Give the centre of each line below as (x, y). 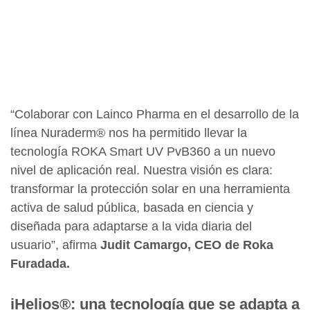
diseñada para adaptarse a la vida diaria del (131, 227)
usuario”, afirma (55, 245)
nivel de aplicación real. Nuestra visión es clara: (142, 171)
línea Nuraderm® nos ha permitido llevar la (129, 133)
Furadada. (40, 264)
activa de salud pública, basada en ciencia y (132, 208)
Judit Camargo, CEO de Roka (187, 245)
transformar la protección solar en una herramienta (150, 189)
